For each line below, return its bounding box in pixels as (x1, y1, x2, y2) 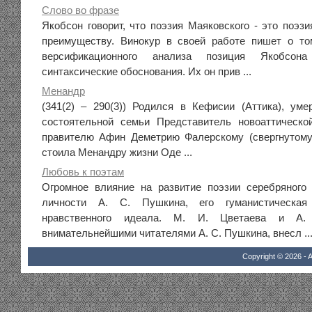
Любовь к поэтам (42, 166, 124, 178)
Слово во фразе (42, 5, 119, 16)
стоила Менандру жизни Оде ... (42, 147, 192, 158)
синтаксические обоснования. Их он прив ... (42, 66, 251, 77)
